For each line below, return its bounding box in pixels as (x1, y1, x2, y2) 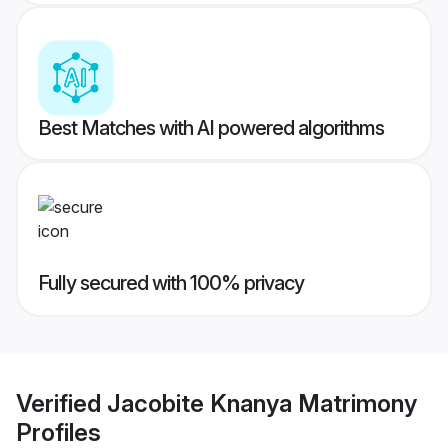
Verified (16, 388, 107, 418)
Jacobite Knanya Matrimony (107, 388, 417, 418)
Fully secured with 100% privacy (38, 271, 304, 296)
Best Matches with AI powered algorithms (38, 116, 384, 141)
